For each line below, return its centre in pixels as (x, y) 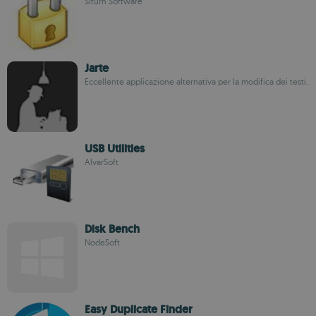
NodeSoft (102, 242)
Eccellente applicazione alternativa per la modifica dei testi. (196, 81)
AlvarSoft (102, 162)
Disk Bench (112, 229)
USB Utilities (115, 148)
